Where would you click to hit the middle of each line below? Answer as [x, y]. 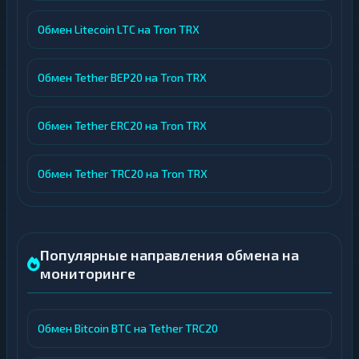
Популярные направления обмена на [169, 255]
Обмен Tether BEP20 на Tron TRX [122, 77]
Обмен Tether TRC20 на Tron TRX [123, 173]
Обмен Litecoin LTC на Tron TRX [119, 29]
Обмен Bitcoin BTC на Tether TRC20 [128, 328]
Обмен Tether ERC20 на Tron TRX [122, 125]
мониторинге [88, 273]
